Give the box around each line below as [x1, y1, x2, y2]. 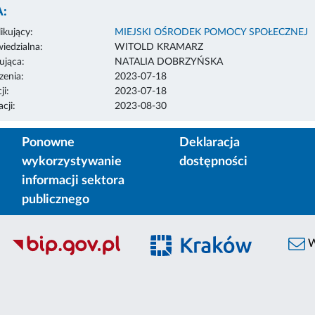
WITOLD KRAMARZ [114, 41, 203, 52]
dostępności [179, 155, 247, 168]
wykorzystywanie [22, 155, 122, 168]
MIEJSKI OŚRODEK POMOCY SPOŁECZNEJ [114, 27, 308, 37]
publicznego [22, 193, 89, 206]
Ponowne [22, 136, 75, 149]
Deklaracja [179, 136, 240, 149]
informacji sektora [22, 174, 124, 187]
